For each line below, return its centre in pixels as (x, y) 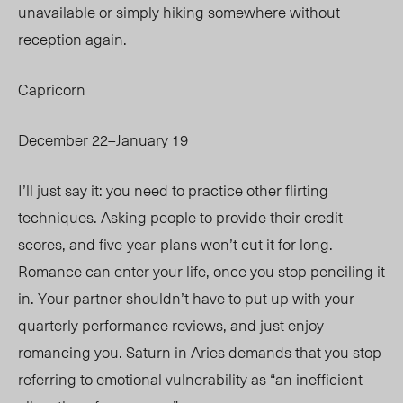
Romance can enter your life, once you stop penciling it (201, 271)
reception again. (76, 39)
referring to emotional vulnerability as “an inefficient (190, 379)
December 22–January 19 (103, 140)
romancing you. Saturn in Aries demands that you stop (200, 352)
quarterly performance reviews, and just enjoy (171, 325)
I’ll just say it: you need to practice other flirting (173, 190)
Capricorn (52, 90)
